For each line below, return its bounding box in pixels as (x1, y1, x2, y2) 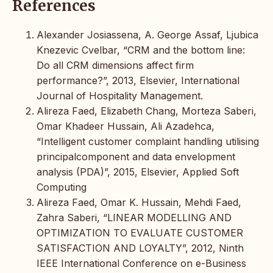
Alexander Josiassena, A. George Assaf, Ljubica (37, 29, 258, 41)
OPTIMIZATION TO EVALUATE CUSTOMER (37, 227, 243, 239)
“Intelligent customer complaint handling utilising (37, 135, 259, 148)
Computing (37, 181, 87, 194)
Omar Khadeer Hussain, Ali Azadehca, (37, 120, 214, 133)
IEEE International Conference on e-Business (37, 257, 246, 270)
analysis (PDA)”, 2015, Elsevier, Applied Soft (37, 166, 239, 179)
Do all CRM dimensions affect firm (37, 59, 194, 72)
